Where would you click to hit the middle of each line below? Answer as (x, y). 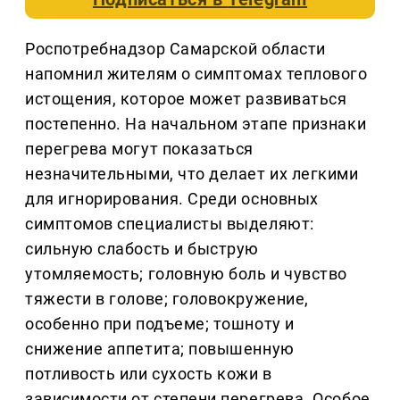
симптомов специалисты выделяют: (170, 224)
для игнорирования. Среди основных (172, 199)
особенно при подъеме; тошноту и (160, 324)
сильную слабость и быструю (142, 249)
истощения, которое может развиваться (186, 99)
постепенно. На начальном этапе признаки (196, 124)
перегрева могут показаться (140, 149)
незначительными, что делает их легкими (192, 174)
